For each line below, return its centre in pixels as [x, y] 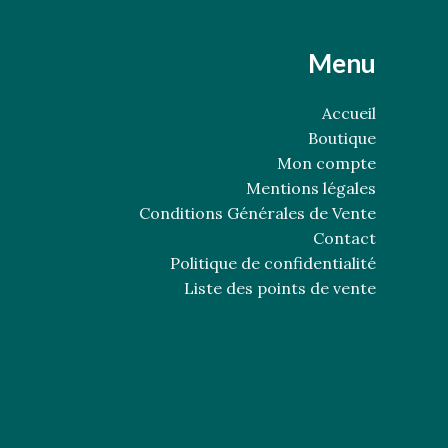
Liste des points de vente [280, 288]
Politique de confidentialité [273, 263]
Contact [344, 238]
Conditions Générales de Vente [257, 213]
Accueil [349, 113]
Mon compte [326, 163]
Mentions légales [311, 188]
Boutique [342, 138]
